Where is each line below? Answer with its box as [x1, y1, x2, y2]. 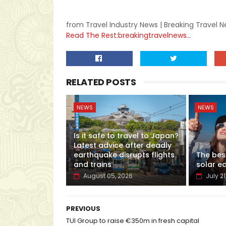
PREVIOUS [66, 204, 100, 214]
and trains [73, 159, 111, 170]
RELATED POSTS [66, 76, 136, 89]
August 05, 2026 [83, 172, 133, 181]
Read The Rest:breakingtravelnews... [66, 30, 191, 41]
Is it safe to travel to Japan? [73, 131, 179, 141]
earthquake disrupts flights [73, 150, 175, 160]
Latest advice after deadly [73, 140, 172, 151]
